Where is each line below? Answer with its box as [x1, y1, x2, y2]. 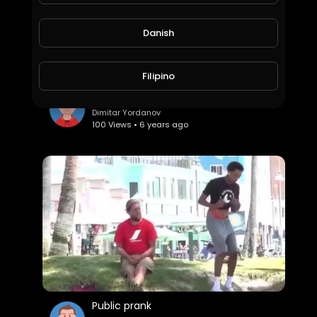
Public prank [92, 298, 152, 313]
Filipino [142, 69, 175, 83]
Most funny [92, 88, 149, 103]
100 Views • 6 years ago [92, 118, 189, 130]
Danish [142, 25, 174, 40]
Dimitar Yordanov [92, 106, 161, 118]
